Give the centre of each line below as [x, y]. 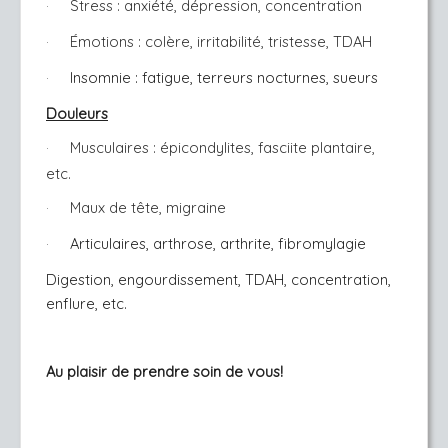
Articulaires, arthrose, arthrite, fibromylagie [218, 243]
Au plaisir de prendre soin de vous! [164, 371]
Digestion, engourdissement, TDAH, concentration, [218, 279]
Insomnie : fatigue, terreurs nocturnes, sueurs [224, 77]
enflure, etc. [86, 303]
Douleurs [77, 113]
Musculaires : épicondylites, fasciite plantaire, [222, 147]
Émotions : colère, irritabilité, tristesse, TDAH [221, 41]
